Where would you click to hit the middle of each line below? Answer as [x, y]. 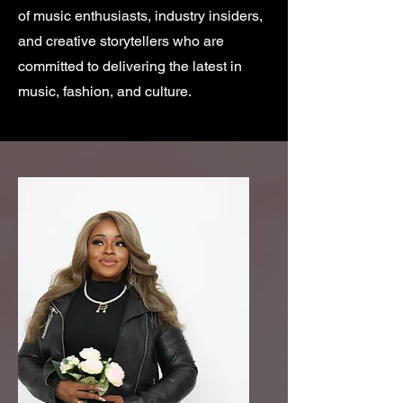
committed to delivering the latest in [130, 66]
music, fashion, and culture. [105, 91]
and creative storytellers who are [121, 41]
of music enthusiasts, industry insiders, [140, 16]
